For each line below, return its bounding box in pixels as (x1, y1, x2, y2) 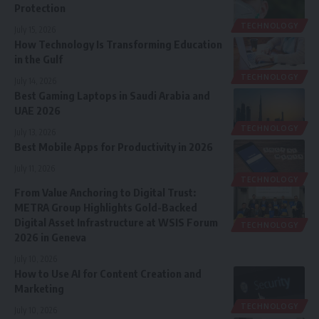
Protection (14, 1, 66, 15)
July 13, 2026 (14, 127, 56, 138)
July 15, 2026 (14, 24, 56, 36)
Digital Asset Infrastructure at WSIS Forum (14, 216, 218, 229)
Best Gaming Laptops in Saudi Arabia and (14, 89, 210, 103)
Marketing (14, 282, 64, 296)
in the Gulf (14, 53, 63, 66)
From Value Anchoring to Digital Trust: (14, 186, 196, 199)
